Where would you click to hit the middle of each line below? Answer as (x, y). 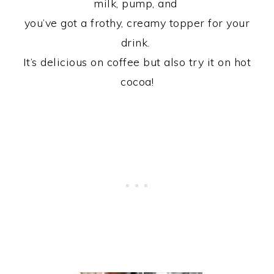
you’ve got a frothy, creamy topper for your (137, 23)
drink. (137, 42)
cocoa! (137, 81)
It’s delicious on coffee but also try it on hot (137, 62)
